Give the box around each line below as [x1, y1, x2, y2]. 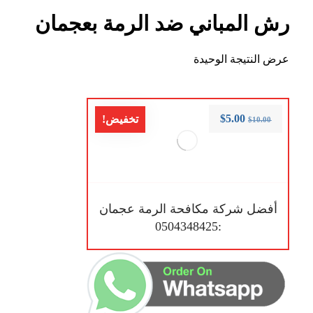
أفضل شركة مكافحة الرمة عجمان [99, 202, 277, 217]
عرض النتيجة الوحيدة [194, 53, 290, 65]
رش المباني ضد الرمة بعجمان [35, 12, 290, 35]
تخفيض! [101, 113, 138, 125]
